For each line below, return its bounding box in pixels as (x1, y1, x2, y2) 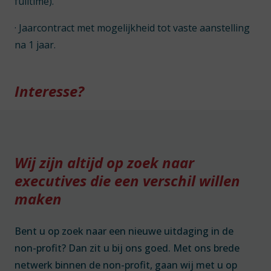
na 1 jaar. (15, 38, 56, 51)
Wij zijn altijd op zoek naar (15, 152, 194, 172)
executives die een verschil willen (15, 171, 240, 191)
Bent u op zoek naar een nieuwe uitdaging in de (15, 224, 233, 238)
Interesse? (15, 81, 84, 101)
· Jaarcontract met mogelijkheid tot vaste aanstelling (15, 21, 250, 34)
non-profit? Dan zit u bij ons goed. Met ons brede (15, 241, 240, 255)
